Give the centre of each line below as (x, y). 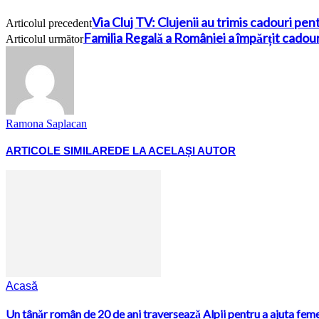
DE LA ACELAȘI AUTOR (175, 150)
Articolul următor (45, 38)
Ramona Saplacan (46, 123)
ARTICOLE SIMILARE (60, 150)
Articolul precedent (49, 23)
